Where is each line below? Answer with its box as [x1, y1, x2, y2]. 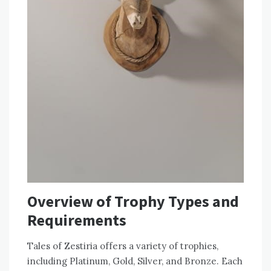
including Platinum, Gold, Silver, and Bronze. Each [27, 255, 243, 267]
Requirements [27, 209, 126, 230]
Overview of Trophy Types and [27, 191, 239, 211]
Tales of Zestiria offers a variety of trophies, [27, 240, 218, 252]
